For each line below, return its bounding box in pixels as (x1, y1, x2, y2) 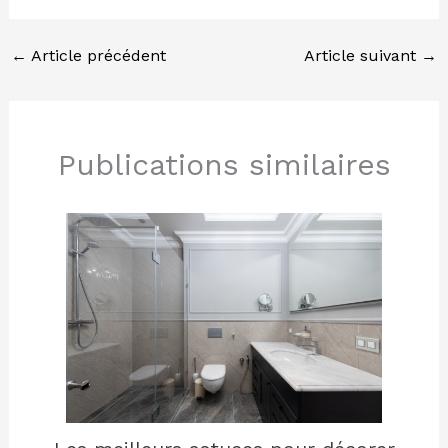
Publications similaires (57, 147, 391, 182)
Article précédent (26, 46, 166, 65)
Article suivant (304, 46, 422, 65)
